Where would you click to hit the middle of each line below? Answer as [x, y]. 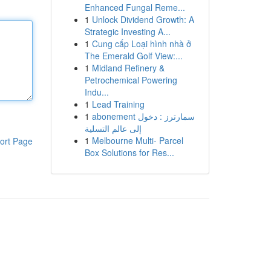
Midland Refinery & [128, 68]
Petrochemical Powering [131, 80]
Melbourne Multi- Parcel [137, 140]
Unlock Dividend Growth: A [143, 19]
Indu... [96, 92]
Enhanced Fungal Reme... [135, 7]
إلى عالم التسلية [113, 128]
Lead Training [118, 104]
